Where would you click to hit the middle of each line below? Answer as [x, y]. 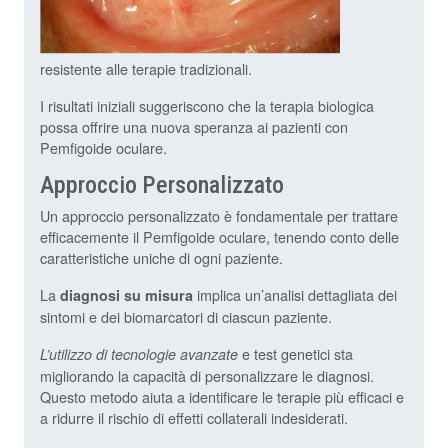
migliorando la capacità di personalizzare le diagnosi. [207, 376]
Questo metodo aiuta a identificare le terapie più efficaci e [222, 397]
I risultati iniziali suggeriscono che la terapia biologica [207, 106]
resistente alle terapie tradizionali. [146, 69]
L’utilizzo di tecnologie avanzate [139, 354]
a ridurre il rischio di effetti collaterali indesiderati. [194, 418]
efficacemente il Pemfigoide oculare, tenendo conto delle [219, 237]
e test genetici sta [295, 354]
